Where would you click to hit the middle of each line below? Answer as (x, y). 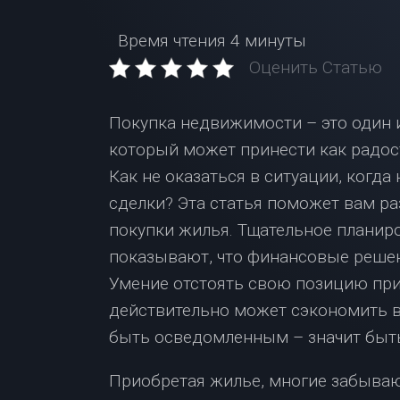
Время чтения (167, 41)
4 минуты (266, 41)
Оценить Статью (316, 67)
